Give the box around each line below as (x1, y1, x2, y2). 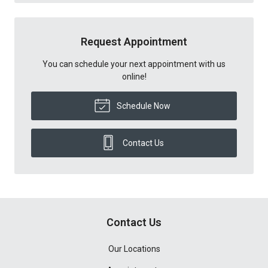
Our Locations (108, 243, 160, 254)
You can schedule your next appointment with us (42, 59, 226, 69)
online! (121, 71, 147, 81)
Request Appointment (81, 35, 187, 48)
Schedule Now (114, 100, 170, 111)
